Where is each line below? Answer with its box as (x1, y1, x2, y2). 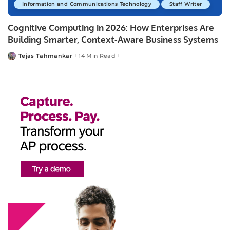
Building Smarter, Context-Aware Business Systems (8, 34, 218, 45)
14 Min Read (79, 52, 116, 60)
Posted (7, 54, 30, 62)
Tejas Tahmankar (18, 52, 73, 60)
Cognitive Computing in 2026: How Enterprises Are (8, 22, 214, 33)
